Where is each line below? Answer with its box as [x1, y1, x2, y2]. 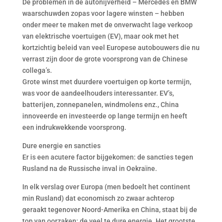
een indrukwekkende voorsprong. [22, 123, 126, 131]
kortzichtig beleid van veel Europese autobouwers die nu [22, 44, 200, 52]
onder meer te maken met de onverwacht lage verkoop [22, 21, 193, 29]
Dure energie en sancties [22, 142, 101, 150]
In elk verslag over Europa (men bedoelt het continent [22, 183, 190, 191]
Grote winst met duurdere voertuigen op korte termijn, [22, 78, 191, 86]
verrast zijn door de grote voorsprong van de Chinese [22, 55, 188, 63]
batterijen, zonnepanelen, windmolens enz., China [22, 101, 179, 109]
